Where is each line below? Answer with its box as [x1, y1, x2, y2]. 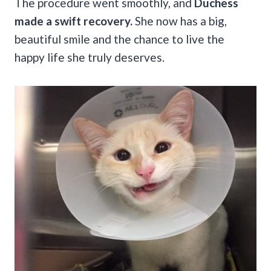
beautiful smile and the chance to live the [15, 31, 224, 46]
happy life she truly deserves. [15, 50, 165, 64]
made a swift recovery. [15, 13, 132, 28]
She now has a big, [132, 13, 227, 28]
